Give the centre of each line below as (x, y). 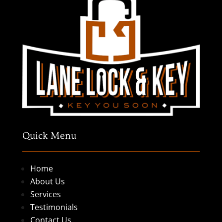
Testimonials (54, 207)
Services (45, 194)
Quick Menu (49, 136)
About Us (47, 181)
